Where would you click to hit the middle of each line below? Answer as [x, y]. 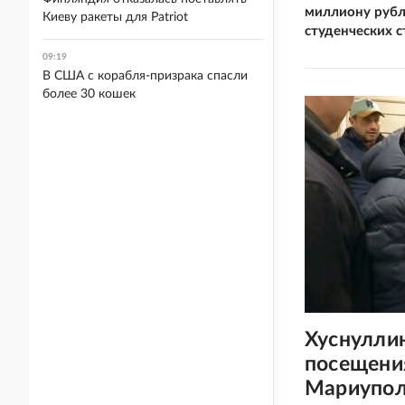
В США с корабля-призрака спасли [145, 76]
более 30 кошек [89, 94]
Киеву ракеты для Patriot [115, 17]
